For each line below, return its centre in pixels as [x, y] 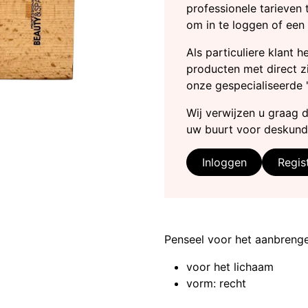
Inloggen [224, 163]
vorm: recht [216, 284]
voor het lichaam [230, 267]
